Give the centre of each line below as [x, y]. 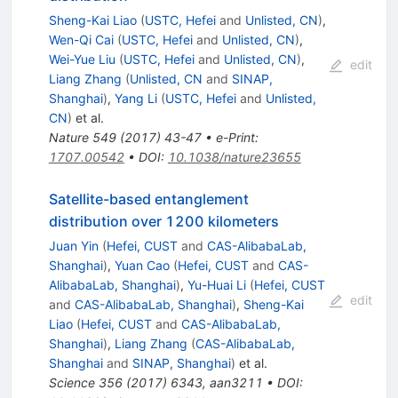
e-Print [235, 137]
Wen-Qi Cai [81, 39]
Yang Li [135, 98]
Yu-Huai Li [216, 284]
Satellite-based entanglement [148, 199]
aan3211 [236, 382]
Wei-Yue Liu [82, 59]
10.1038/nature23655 [234, 156]
